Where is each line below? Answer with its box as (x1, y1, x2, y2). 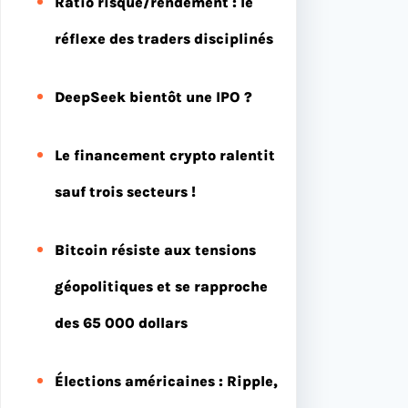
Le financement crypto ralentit (55, 146, 275, 164)
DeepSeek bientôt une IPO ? (55, 87, 252, 106)
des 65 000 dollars (55, 313, 188, 331)
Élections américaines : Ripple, (55, 372, 278, 390)
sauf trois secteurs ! (55, 182, 196, 200)
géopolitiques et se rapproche (55, 277, 268, 295)
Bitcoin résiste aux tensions (55, 240, 256, 259)
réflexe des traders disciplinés (55, 29, 273, 47)
